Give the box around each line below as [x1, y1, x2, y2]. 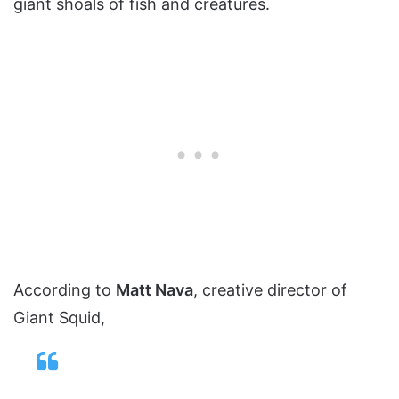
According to [13, 280, 116, 299]
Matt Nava [116, 280, 193, 299]
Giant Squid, [13, 307, 105, 327]
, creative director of [193, 280, 347, 299]
